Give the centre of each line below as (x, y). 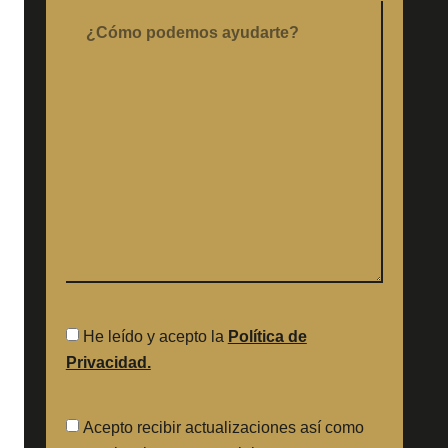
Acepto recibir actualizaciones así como (223, 427)
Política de (267, 336)
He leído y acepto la (155, 336)
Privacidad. (108, 362)
